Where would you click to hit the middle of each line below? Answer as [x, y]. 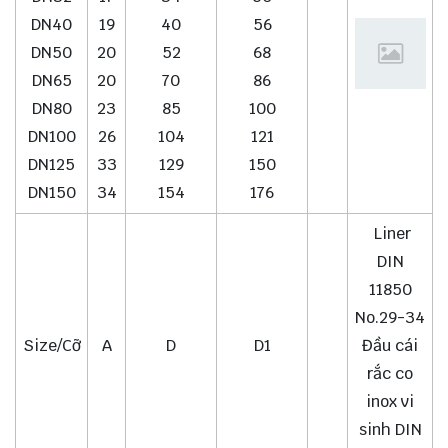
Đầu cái [390, 346]
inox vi [390, 402]
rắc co [390, 374]
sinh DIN [390, 430]
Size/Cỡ [51, 346]
